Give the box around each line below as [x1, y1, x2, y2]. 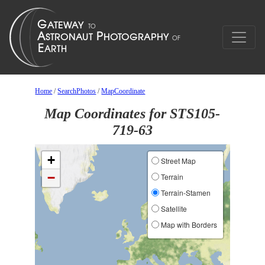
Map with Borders [159, 219, 217, 230]
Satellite [159, 203, 187, 214]
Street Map [159, 156, 196, 166]
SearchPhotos [57, 87, 96, 95]
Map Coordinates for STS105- [44, 106, 221, 121]
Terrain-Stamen [159, 188, 211, 198]
